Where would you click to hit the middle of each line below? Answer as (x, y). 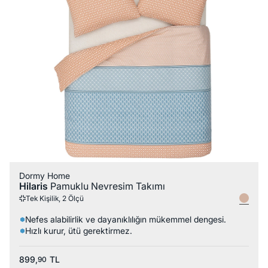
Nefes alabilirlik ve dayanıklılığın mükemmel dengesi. (125, 220)
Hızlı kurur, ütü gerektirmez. (78, 231)
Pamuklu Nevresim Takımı (108, 186)
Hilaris (35, 186)
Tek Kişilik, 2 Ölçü (55, 198)
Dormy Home (45, 176)
